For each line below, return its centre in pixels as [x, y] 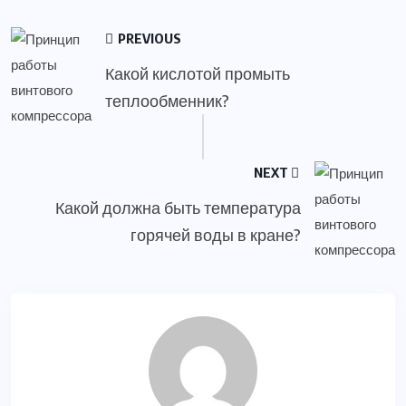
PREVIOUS [148, 38]
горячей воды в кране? [216, 234]
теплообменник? [167, 100]
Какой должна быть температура [178, 207]
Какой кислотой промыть [198, 72]
